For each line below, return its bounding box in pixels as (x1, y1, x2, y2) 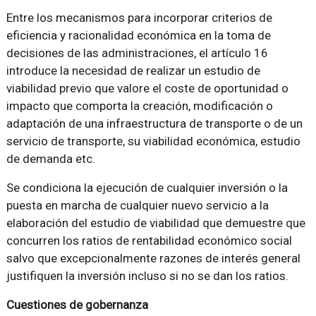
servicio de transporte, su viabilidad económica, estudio (6, 134, 300, 148)
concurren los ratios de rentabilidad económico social (6, 233, 292, 248)
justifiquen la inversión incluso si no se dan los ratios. (6, 269, 288, 283)
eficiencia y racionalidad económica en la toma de (6, 28, 271, 42)
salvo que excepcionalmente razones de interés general (6, 251, 300, 265)
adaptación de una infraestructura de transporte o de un (6, 116, 303, 130)
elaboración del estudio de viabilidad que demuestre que (6, 216, 305, 230)
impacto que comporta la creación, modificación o (6, 99, 273, 113)
